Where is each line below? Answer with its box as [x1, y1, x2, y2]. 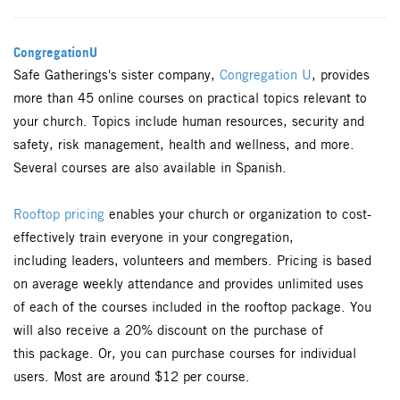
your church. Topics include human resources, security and [13, 114, 364, 129]
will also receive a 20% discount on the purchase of [13, 323, 323, 338]
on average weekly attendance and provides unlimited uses [13, 277, 363, 292]
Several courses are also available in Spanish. [13, 161, 287, 176]
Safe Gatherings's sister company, [13, 68, 215, 83]
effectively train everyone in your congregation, [13, 230, 294, 246]
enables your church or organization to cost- [104, 207, 371, 222]
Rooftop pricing [13, 207, 104, 222]
